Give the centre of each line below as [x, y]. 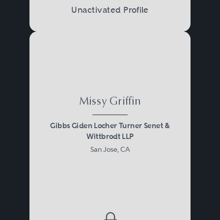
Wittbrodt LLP [110, 136]
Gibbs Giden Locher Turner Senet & [110, 125]
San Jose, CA [110, 150]
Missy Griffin [110, 102]
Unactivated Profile [110, 9]
